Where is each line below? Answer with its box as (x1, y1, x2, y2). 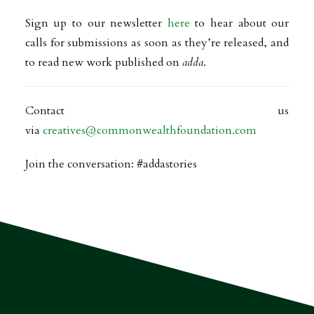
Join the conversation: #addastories (25, 156, 197, 172)
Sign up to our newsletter (25, 15, 168, 31)
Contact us (25, 103, 289, 118)
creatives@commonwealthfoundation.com (42, 123, 257, 138)
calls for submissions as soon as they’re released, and (25, 35, 289, 50)
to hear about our (189, 15, 289, 31)
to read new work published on (25, 55, 182, 70)
